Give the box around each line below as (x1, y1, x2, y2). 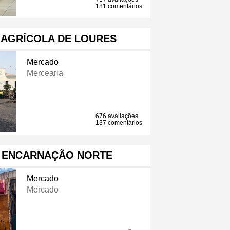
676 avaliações (95, 112, 139, 120)
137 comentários (95, 119, 143, 127)
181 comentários (95, 3, 143, 10)
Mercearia (26, 69, 63, 78)
